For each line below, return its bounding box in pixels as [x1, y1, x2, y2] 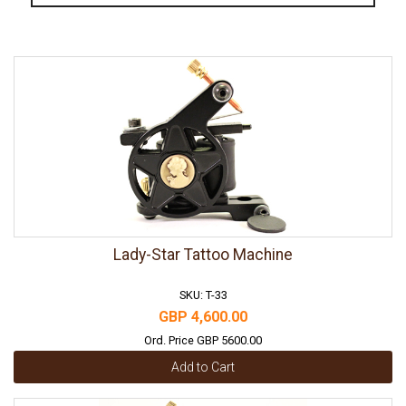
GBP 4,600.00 [159, 308, 247, 326]
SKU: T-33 [179, 288, 227, 303]
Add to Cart [171, 359, 235, 374]
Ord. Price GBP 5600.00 [144, 333, 262, 348]
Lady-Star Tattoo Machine [113, 246, 293, 265]
